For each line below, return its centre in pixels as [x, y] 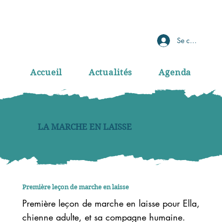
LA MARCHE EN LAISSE [85, 127]
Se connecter [196, 40]
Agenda [175, 72]
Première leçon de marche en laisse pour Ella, [111, 203]
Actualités [111, 72]
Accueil [46, 72]
